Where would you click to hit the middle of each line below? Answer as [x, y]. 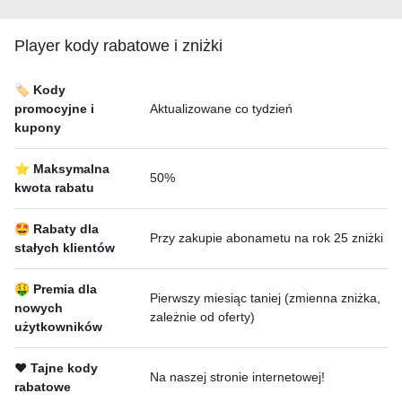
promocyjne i [54, 109]
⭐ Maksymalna [62, 169]
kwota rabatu [54, 188]
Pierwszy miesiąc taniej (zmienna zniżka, [265, 298]
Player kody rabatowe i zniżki [118, 46]
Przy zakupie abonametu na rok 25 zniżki [267, 238]
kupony [38, 127]
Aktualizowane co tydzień [221, 109]
